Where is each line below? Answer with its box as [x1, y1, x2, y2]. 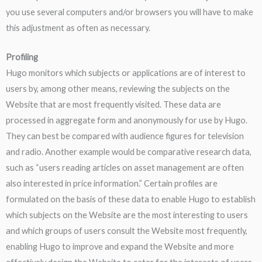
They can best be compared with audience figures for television [6, 131, 244, 142]
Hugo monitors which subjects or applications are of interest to [6, 68, 246, 78]
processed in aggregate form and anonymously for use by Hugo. [6, 115, 247, 126]
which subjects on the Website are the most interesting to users [6, 210, 248, 220]
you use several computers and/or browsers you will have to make [6, 6, 253, 17]
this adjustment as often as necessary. [6, 22, 150, 33]
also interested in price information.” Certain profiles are [6, 178, 218, 189]
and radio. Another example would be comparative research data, [6, 147, 251, 157]
